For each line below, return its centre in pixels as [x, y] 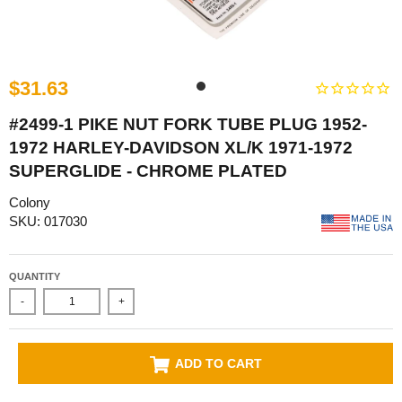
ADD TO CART [218, 364]
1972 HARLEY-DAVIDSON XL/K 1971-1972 [181, 147]
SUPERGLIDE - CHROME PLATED [148, 170]
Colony [30, 202]
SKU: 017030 [48, 221]
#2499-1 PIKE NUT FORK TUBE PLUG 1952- [188, 124]
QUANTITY [35, 277]
